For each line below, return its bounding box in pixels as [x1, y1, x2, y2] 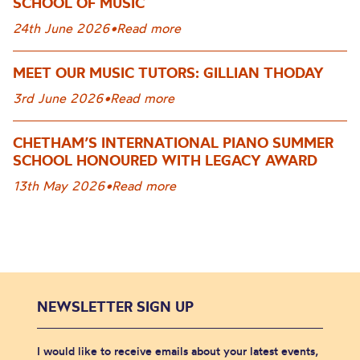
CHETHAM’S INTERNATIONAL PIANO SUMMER [13, 133, 333, 152]
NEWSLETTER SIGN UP [37, 297, 194, 316]
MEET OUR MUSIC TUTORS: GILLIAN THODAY [13, 63, 324, 82]
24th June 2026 [13, 19, 110, 36]
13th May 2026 [13, 177, 105, 194]
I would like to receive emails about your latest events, [37, 343, 318, 358]
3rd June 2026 [13, 89, 104, 106]
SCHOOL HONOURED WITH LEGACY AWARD [13, 150, 317, 170]
